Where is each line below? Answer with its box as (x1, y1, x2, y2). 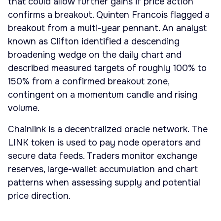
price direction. (8, 190, 71, 201)
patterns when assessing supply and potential (8, 177, 200, 188)
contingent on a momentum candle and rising (8, 89, 197, 100)
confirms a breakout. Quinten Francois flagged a (8, 9, 210, 20)
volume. (8, 102, 39, 113)
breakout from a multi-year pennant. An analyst (8, 22, 207, 34)
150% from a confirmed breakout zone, (8, 75, 169, 87)
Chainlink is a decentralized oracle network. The (8, 123, 208, 135)
